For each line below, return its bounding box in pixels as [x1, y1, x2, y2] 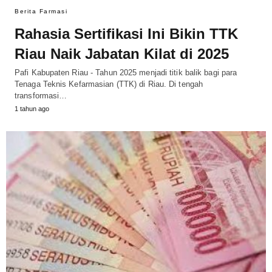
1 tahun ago [15, 105, 49, 113]
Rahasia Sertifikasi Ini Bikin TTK [15, 25, 238, 42]
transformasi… [15, 91, 67, 101]
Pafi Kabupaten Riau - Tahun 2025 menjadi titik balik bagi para [15, 68, 237, 78]
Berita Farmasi [15, 8, 67, 15]
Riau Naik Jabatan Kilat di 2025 [15, 46, 229, 63]
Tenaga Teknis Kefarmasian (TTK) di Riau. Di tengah [15, 80, 203, 89]
